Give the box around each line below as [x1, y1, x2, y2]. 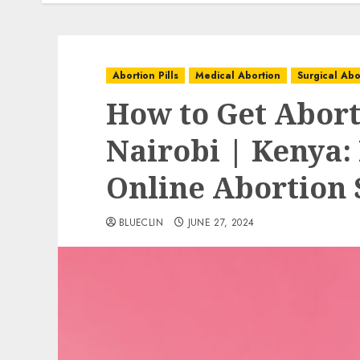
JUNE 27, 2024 [187, 215, 255, 230]
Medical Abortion [195, 68, 280, 83]
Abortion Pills [112, 68, 178, 83]
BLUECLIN [119, 215, 163, 230]
